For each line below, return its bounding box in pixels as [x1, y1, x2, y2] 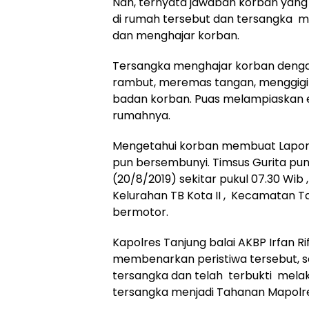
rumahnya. [112, 108, 170, 123]
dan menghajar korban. [112, 28, 239, 43]
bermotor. [112, 204, 168, 220]
